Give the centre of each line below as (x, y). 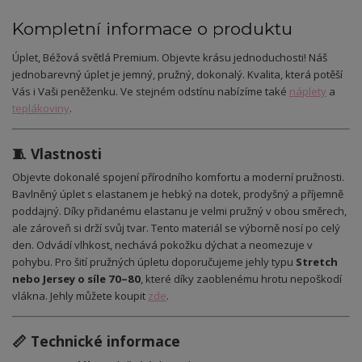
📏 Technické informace (96, 341)
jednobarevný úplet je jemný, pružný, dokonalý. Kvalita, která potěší (177, 75)
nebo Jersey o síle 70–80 (76, 279)
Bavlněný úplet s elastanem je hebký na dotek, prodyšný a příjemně (178, 194)
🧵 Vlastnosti (57, 153)
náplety (308, 92)
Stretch (317, 262)
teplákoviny (41, 109)
